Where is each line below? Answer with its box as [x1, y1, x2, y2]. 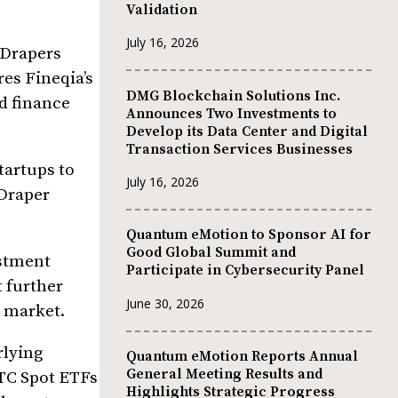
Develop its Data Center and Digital [126, 122, 368, 140]
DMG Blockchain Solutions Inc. [126, 86, 340, 105]
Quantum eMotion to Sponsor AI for [126, 226, 371, 244]
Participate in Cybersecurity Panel [126, 261, 364, 280]
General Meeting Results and [126, 365, 322, 384]
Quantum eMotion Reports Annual [126, 347, 358, 366]
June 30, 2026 [126, 294, 204, 312]
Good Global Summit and [126, 243, 296, 262]
